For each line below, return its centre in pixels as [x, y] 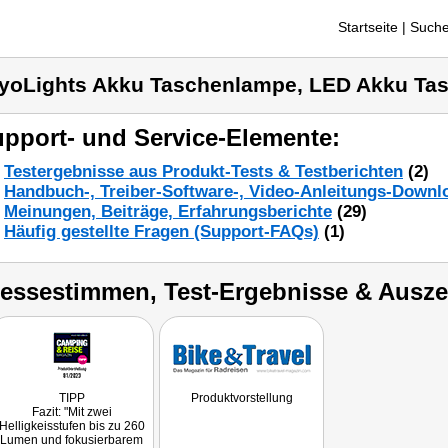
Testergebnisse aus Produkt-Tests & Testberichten [203, 171]
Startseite [368, 27]
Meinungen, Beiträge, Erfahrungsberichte [168, 211]
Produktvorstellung [241, 398]
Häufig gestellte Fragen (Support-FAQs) [161, 231]
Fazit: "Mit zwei [71, 412]
